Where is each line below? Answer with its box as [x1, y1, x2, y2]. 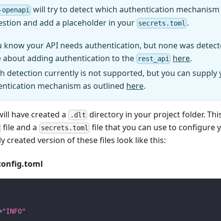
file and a [1, 122, 39, 133]
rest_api [138, 55, 170, 63]
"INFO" [2, 207, 26, 216]
